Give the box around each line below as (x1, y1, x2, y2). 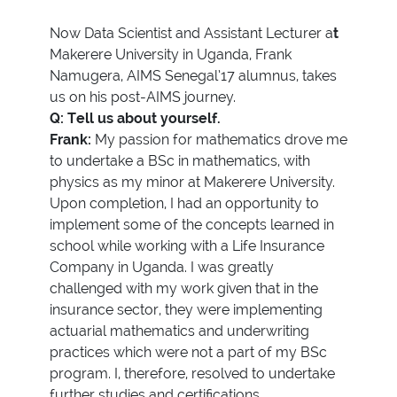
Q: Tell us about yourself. (50, 109, 221, 127)
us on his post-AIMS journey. (50, 88, 236, 105)
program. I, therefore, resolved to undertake (50, 364, 335, 382)
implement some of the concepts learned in (50, 215, 334, 233)
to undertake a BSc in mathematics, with (50, 152, 310, 169)
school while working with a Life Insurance (50, 237, 324, 254)
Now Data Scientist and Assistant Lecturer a (50, 24, 333, 42)
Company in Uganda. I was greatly (50, 258, 274, 276)
